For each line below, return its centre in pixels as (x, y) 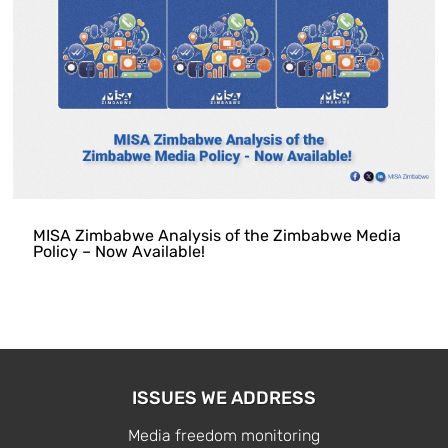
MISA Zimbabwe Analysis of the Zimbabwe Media (217, 236)
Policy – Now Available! (119, 252)
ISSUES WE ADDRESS (224, 398)
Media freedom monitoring (224, 436)
